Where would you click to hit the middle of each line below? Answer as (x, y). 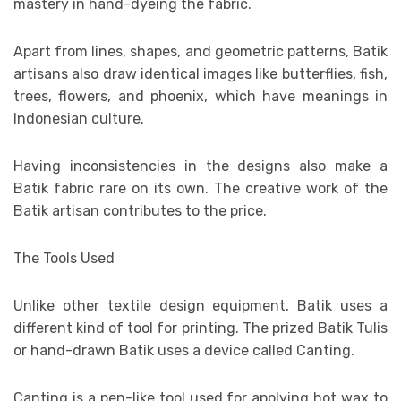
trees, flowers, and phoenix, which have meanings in (200, 96)
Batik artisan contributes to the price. (140, 210)
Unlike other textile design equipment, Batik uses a (200, 305)
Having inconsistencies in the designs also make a (200, 166)
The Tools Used (64, 258)
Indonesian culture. (79, 118)
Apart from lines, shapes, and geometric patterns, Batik (200, 51)
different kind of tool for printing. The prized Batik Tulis (200, 328)
